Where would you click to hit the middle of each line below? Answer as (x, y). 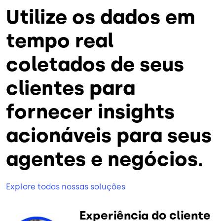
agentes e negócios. (105, 159)
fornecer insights (90, 112)
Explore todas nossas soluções (66, 187)
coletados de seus (95, 64)
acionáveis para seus (109, 135)
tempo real (60, 41)
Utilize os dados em (100, 17)
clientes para (71, 88)
